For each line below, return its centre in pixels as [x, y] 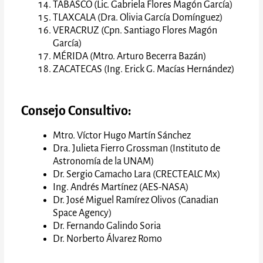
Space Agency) [83, 213]
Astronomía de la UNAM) [104, 161]
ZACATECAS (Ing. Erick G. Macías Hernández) [145, 69]
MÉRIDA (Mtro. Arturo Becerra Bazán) [130, 56]
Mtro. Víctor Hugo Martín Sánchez [122, 135]
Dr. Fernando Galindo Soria [107, 226]
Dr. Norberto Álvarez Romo [108, 239]
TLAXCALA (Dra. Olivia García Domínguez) [138, 17]
